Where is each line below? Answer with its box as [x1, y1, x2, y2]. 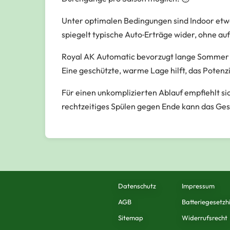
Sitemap [118, 214, 143, 222]
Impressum [181, 182, 215, 190]
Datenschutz [118, 182, 156, 190]
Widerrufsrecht [181, 214, 227, 222]
